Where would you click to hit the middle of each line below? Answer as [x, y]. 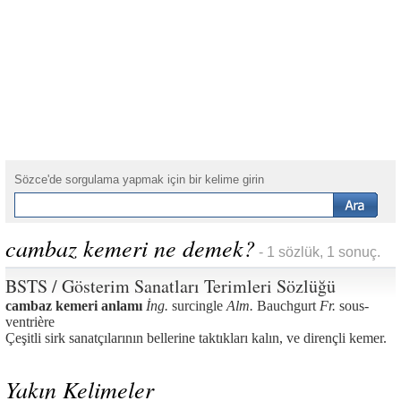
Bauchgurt [286, 306]
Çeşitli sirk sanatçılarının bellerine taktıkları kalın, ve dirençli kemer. [196, 338]
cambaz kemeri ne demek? [130, 247]
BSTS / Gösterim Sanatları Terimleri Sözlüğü [171, 286]
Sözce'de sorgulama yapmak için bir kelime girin [139, 179]
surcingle [197, 306]
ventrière [30, 322]
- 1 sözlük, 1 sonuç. [318, 252]
